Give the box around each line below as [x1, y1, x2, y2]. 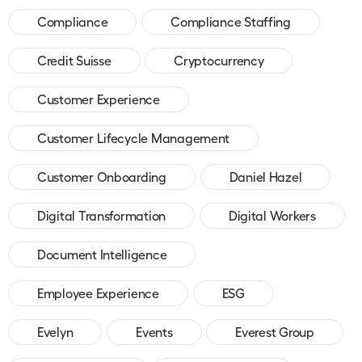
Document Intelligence [37, 246, 167, 262]
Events [136, 324, 173, 339]
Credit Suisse [37, 53, 112, 68]
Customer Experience [37, 91, 160, 107]
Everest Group [235, 324, 314, 339]
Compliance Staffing [170, 14, 291, 29]
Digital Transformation [37, 208, 166, 223]
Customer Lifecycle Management [37, 130, 230, 145]
